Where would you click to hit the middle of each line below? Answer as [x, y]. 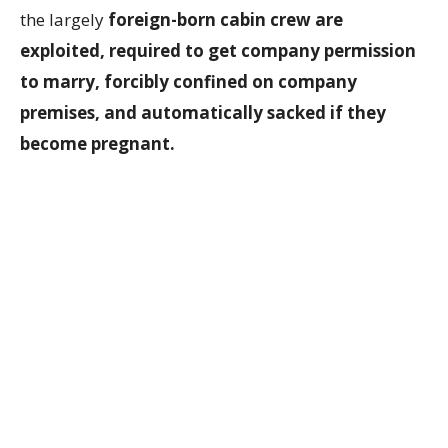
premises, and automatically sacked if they [203, 113]
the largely [64, 20]
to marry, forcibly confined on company [188, 82]
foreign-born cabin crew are [225, 20]
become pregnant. [97, 144]
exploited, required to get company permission [218, 51]
